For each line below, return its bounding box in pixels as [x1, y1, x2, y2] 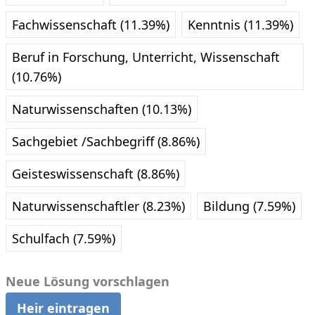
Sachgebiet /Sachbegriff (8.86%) [12, 133, 200, 150]
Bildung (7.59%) [203, 198, 295, 214]
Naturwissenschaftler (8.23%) [12, 198, 185, 214]
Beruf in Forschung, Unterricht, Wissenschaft [12, 49, 280, 65]
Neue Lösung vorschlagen [6, 273, 169, 290]
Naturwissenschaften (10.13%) [12, 101, 191, 117]
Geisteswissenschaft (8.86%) [12, 165, 179, 182]
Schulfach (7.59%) [12, 230, 115, 247]
